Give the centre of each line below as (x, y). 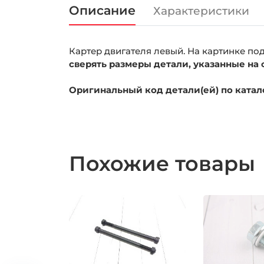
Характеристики (201, 11)
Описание (102, 10)
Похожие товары (165, 163)
